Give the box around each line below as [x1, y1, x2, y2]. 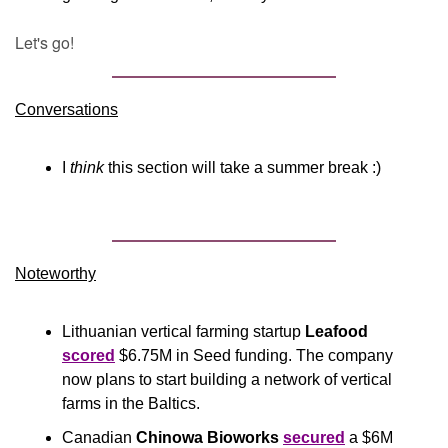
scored [62, 347, 115, 364]
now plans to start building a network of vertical [62, 371, 392, 388]
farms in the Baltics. [62, 395, 204, 412]
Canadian [62, 429, 136, 446]
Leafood [305, 323, 368, 340]
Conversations [15, 101, 118, 118]
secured [283, 429, 345, 446]
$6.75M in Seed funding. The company [115, 347, 393, 364]
